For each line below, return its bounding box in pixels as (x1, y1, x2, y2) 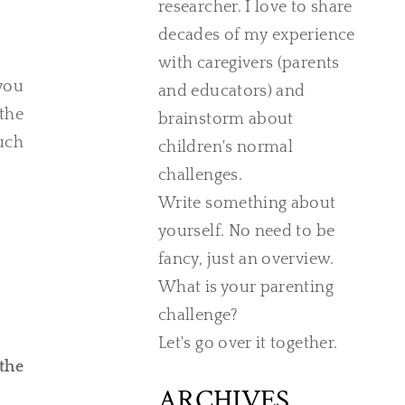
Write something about (158, 194, 336, 212)
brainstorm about (158, 110, 294, 128)
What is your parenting (158, 278, 334, 297)
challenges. (158, 166, 242, 184)
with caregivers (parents (158, 54, 340, 72)
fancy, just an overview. (158, 250, 334, 268)
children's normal (158, 138, 294, 156)
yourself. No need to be (158, 222, 335, 240)
